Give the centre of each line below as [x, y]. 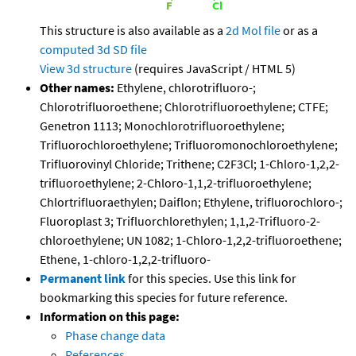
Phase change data [115, 336]
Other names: [77, 88]
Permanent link [83, 279]
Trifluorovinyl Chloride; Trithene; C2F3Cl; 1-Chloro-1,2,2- [190, 164]
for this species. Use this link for [212, 279]
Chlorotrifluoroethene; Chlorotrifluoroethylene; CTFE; [184, 107]
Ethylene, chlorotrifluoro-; [185, 88]
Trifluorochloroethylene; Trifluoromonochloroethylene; [189, 145]
